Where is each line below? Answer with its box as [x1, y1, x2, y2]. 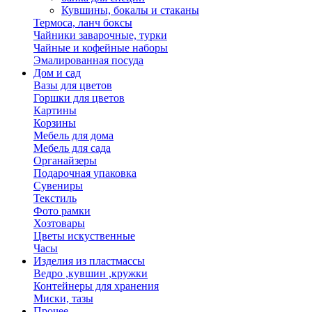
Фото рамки [33, 205, 91, 217]
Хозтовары [33, 217, 85, 229]
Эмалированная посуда [33, 54, 143, 66]
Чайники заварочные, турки [33, 29, 167, 41]
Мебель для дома [33, 130, 114, 141]
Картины [33, 104, 77, 116]
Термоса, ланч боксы [33, 17, 132, 29]
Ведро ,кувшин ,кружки [33, 267, 148, 279]
